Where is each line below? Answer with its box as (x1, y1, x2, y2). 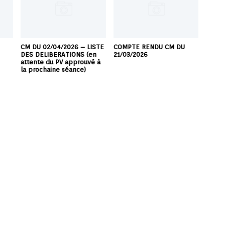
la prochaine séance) (21, 66, 86, 74)
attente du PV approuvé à (21, 58, 101, 66)
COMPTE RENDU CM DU (113, 43, 185, 51)
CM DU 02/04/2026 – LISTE (21, 43, 104, 51)
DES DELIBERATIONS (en (21, 51, 97, 59)
